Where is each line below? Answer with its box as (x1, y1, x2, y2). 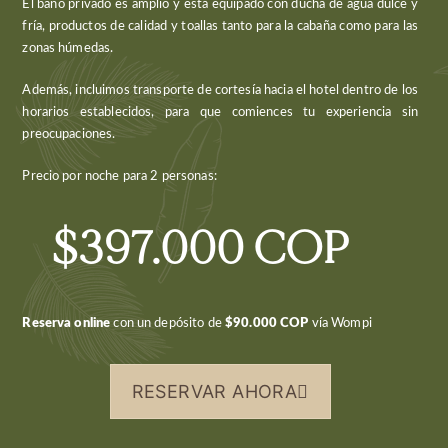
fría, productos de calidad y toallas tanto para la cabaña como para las (22, 19, 418, 34)
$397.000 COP (52, 221, 350, 278)
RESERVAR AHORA (131, 380, 298, 402)
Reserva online (22, 316, 111, 331)
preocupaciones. (22, 127, 116, 142)
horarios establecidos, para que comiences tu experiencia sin (22, 105, 418, 120)
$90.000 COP (224, 316, 309, 331)
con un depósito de (110, 316, 225, 331)
